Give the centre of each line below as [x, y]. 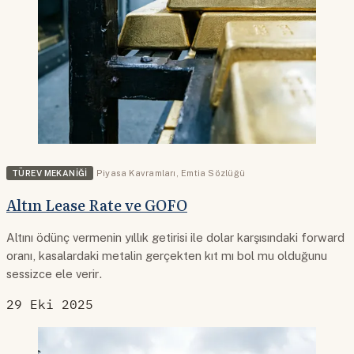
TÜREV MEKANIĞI [50, 173]
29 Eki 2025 [50, 304]
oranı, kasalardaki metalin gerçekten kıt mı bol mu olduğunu [167, 256]
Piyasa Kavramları [136, 173]
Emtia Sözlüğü [213, 173]
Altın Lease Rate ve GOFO [97, 205]
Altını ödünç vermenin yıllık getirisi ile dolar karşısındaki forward [175, 238]
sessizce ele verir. [55, 274]
